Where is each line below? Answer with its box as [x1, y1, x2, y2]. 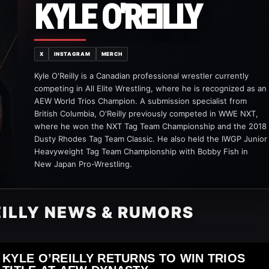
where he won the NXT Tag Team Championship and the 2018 [34, 121, 267, 131]
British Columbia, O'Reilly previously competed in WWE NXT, [34, 108, 258, 118]
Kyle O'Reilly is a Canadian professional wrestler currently [34, 70, 249, 80]
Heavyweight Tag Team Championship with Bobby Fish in [34, 146, 248, 156]
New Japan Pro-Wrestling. [34, 159, 132, 169]
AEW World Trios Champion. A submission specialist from [34, 95, 247, 106]
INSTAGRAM [54, 50, 91, 57]
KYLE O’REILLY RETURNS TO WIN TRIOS [2, 252, 246, 265]
